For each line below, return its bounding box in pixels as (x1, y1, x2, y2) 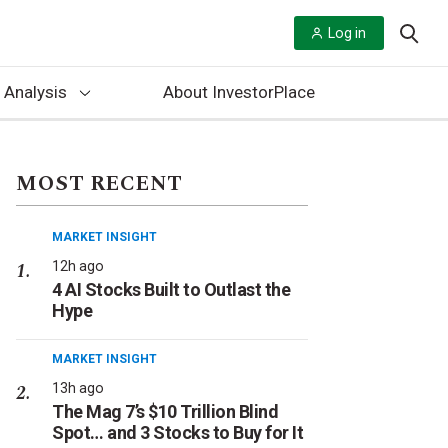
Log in (328, 25, 366, 41)
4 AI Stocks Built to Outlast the (52, 279, 290, 300)
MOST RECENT (16, 168, 183, 200)
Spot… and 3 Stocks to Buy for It (52, 422, 303, 443)
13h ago (52, 380, 104, 396)
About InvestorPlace (162, 82, 315, 102)
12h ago (52, 258, 104, 274)
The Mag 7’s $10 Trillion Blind (52, 401, 278, 422)
